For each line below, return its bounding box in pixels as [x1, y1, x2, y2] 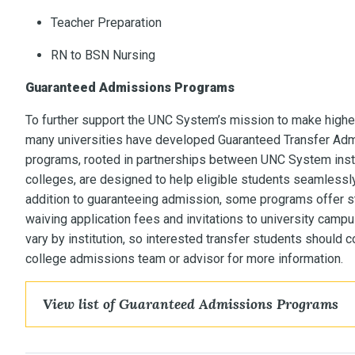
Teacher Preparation [51, 15, 162, 31]
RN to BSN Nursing [51, 48, 155, 63]
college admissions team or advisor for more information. [25, 251, 343, 267]
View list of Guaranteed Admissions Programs [43, 295, 339, 314]
